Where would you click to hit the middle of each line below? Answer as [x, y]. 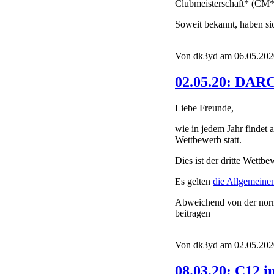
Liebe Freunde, [204, 108]
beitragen [193, 213]
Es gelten [194, 182]
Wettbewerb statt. [208, 140]
